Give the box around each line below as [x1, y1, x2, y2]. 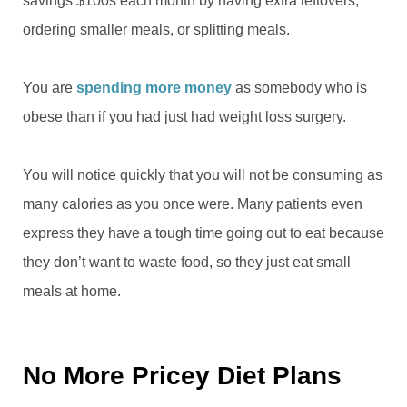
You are [23, 79, 76, 95]
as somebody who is [232, 79, 367, 95]
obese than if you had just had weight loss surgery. [23, 108, 346, 124]
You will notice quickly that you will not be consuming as [23, 166, 382, 183]
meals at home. [23, 283, 121, 299]
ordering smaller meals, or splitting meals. [23, 21, 290, 37]
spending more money [76, 79, 232, 95]
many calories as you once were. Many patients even [23, 195, 362, 212]
